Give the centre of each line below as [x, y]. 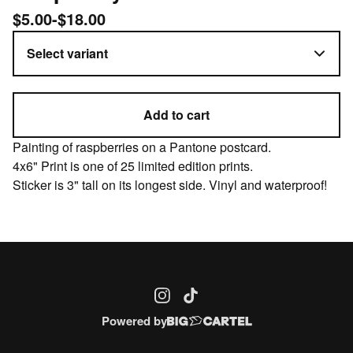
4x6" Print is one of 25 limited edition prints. [133, 165]
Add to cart [176, 114]
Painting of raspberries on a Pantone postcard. [142, 147]
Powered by [134, 321]
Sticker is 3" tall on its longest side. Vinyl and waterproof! [170, 184]
